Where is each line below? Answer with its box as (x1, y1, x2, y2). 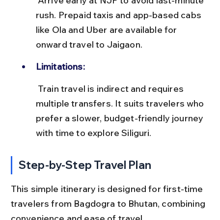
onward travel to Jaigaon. (35, 38, 142, 50)
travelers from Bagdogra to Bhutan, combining (10, 197, 208, 209)
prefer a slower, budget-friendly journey (35, 112, 206, 124)
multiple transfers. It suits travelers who (35, 97, 206, 109)
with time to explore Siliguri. (35, 127, 152, 138)
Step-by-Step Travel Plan (19, 158, 151, 172)
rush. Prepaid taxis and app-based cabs (35, 9, 204, 21)
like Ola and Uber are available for (35, 24, 179, 35)
